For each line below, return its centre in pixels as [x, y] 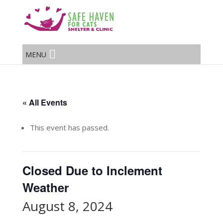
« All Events [45, 102]
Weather [45, 187]
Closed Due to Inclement [92, 170]
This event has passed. [69, 127]
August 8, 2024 [67, 206]
